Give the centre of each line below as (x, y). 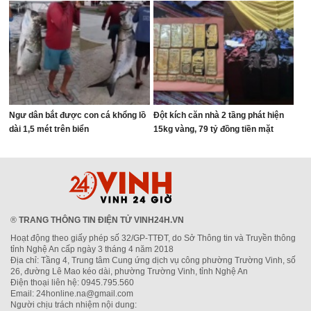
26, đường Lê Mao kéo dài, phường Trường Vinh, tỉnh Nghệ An (129, 271)
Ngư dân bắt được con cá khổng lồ (78, 115)
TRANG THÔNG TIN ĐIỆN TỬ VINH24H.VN (101, 220)
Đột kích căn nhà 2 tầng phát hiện (218, 115)
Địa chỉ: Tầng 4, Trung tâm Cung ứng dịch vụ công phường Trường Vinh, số (153, 260)
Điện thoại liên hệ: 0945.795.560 (72, 282)
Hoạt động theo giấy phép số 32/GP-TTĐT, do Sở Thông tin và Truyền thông (153, 238)
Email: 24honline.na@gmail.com (72, 293)
